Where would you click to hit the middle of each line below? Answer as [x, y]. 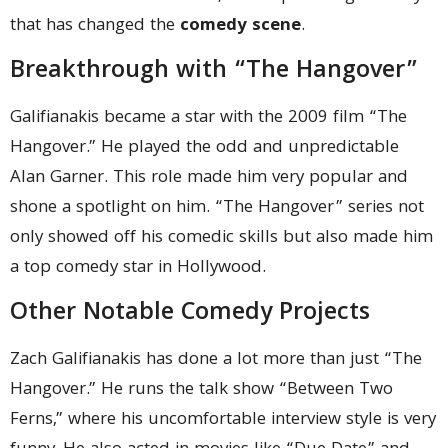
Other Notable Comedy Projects [190, 314]
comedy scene [240, 26]
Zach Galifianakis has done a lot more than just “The [216, 361]
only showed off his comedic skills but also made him [221, 239]
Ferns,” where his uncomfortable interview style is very [223, 421]
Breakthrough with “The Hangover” [214, 72]
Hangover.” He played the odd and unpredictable [204, 149]
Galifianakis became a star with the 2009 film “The [208, 119]
